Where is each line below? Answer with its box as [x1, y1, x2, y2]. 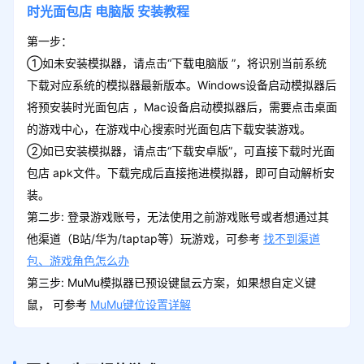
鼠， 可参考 [26, 297, 90, 311]
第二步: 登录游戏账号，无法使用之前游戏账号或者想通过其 [26, 209, 329, 223]
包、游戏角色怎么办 [26, 253, 129, 267]
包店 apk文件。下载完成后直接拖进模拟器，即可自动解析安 [26, 165, 335, 180]
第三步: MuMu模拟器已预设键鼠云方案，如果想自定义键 [26, 275, 316, 289]
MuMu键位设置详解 [89, 297, 191, 311]
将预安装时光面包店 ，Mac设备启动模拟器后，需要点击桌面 [26, 99, 337, 114]
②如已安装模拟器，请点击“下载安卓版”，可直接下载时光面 [26, 143, 335, 158]
